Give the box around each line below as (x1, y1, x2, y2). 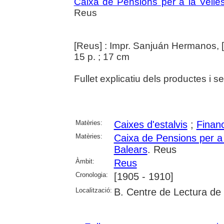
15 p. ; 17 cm (73, 51, 129, 62)
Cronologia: (75, 171, 108, 179)
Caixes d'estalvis (113, 119, 187, 130)
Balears (113, 144, 147, 155)
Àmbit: (75, 157, 94, 165)
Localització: (75, 186, 112, 194)
